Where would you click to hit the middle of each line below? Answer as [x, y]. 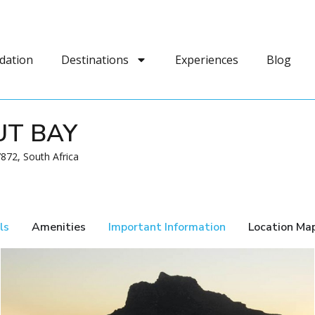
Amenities [59, 227]
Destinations [95, 60]
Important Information [167, 227]
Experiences [206, 60]
